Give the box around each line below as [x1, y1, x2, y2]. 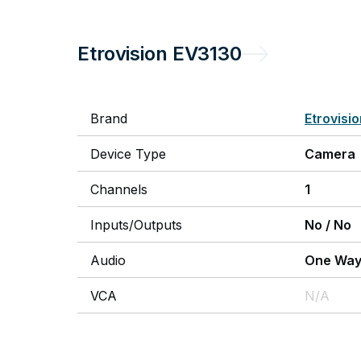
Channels [90, 181, 147, 197]
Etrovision [77, 42, 168, 65]
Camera [305, 146, 355, 162]
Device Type [90, 146, 166, 162]
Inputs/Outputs [90, 217, 182, 233]
